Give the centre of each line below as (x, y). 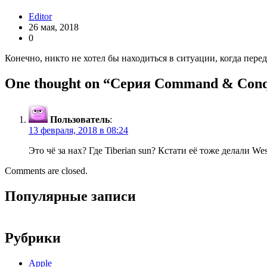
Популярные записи (70, 196)
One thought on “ (58, 83)
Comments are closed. (46, 170)
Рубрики (33, 237)
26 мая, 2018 (54, 27)
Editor (40, 17)
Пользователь (80, 119)
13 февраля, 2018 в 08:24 (78, 130)
